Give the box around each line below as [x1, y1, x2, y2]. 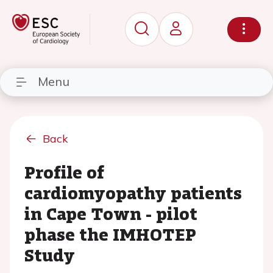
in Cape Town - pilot [24, 201, 197, 225]
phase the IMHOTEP [24, 222, 196, 246]
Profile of [24, 160, 104, 184]
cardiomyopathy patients [24, 180, 242, 205]
